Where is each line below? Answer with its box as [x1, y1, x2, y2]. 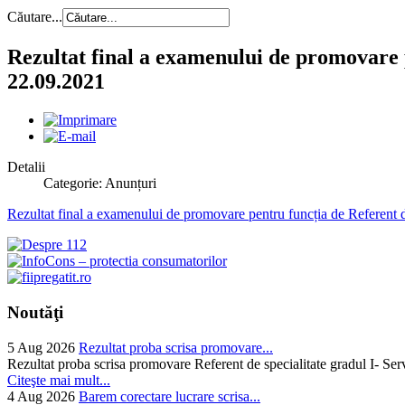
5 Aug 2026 [7, 339, 75, 355]
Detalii [7, 159, 45, 175]
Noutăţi [7, 302, 63, 322]
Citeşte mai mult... [7, 372, 110, 388]
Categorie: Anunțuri [43, 175, 156, 192]
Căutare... [7, 9, 62, 25]
